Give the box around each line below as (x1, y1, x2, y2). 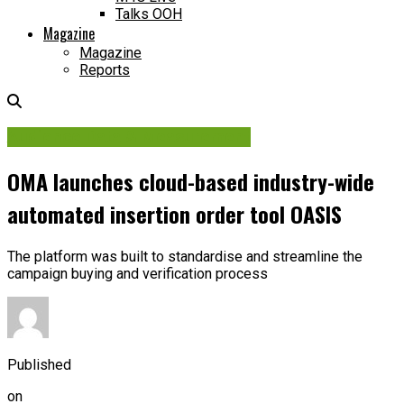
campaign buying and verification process (7, 264, 268, 282)
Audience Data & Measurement (7, 126, 251, 147)
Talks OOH (115, 5, 182, 23)
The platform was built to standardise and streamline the (7, 247, 363, 265)
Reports (79, 61, 130, 79)
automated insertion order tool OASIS (7, 197, 342, 230)
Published (7, 355, 71, 373)
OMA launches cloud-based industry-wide (7, 164, 374, 197)
